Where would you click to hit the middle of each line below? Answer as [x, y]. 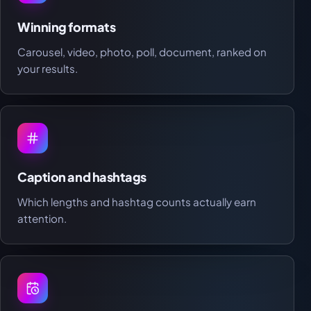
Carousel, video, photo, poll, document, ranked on [142, 52]
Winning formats [67, 27]
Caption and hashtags [82, 177]
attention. [42, 219]
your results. [48, 69]
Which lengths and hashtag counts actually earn [137, 202]
